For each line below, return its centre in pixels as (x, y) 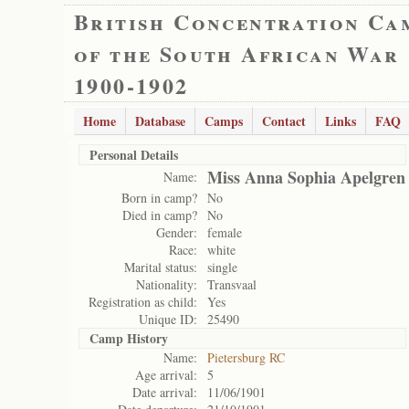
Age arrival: (166, 375)
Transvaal (232, 284)
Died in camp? (160, 215)
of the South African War (237, 53)
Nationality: (167, 284)
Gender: (177, 232)
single (222, 267)
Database (160, 121)
